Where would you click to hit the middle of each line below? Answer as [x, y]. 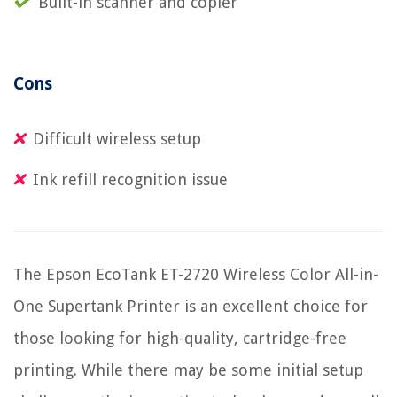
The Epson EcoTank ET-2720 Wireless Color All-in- [196, 275]
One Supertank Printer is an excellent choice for [191, 307]
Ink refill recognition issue [130, 180]
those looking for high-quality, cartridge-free [180, 339]
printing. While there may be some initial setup [188, 370]
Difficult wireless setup [117, 139]
